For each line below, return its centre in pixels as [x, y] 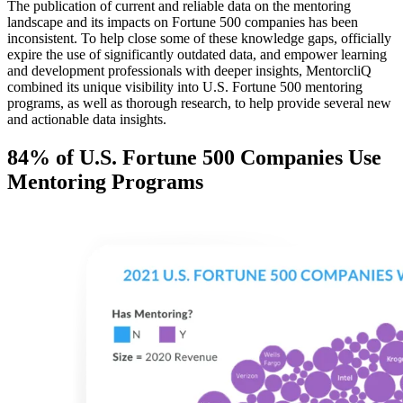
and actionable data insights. [87, 119]
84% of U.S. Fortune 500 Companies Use [194, 157]
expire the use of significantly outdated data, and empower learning [197, 54]
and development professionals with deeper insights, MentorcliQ [189, 70]
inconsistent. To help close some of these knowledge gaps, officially [199, 38]
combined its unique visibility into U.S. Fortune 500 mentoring [185, 86]
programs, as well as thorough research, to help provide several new [199, 103]
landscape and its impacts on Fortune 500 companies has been [183, 22]
